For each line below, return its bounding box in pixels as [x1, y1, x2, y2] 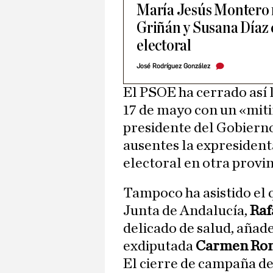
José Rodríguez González [136, 62, 210, 71]
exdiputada [123, 239, 196, 254]
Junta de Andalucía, [123, 204, 250, 219]
